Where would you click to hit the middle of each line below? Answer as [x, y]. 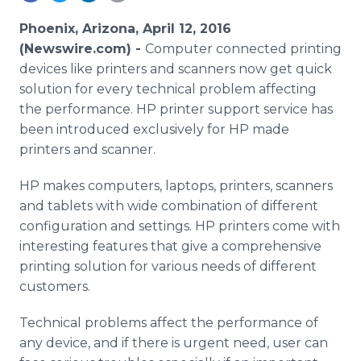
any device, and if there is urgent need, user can [174, 343]
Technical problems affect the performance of [169, 323]
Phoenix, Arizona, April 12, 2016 [125, 29]
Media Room [92, 12]
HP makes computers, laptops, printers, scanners [176, 186]
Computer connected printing [243, 49]
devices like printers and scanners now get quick [176, 69]
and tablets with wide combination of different [169, 206]
